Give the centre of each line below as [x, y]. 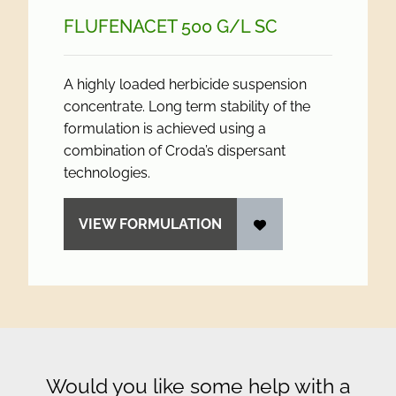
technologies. [107, 173]
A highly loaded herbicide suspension [185, 84]
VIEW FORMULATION [150, 224]
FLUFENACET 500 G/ [152, 27]
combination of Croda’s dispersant [175, 151]
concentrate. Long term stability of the [187, 107]
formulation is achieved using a [165, 129]
